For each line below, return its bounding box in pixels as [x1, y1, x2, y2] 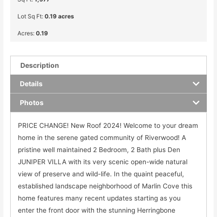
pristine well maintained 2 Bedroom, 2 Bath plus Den [18, 145, 181, 154]
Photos [20, 98, 44, 107]
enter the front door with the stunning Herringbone [18, 206, 176, 214]
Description [20, 61, 60, 69]
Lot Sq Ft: [17, 12, 45, 20]
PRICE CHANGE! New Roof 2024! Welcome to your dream [18, 121, 199, 129]
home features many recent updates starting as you [18, 194, 181, 202]
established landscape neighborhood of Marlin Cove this [18, 182, 193, 190]
